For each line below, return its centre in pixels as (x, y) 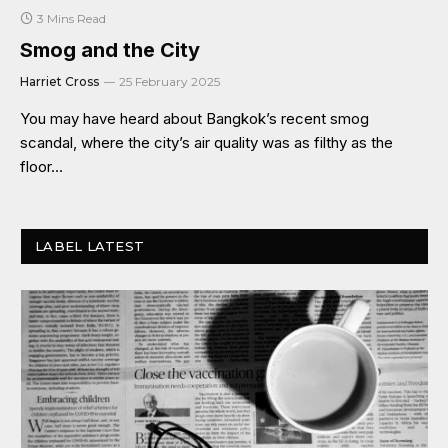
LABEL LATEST (90, 245)
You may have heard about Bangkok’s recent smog (194, 118)
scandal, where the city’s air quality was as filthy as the (206, 142)
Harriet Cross (59, 81)
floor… (41, 166)
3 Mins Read (71, 18)
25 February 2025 (169, 81)
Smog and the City (110, 49)
